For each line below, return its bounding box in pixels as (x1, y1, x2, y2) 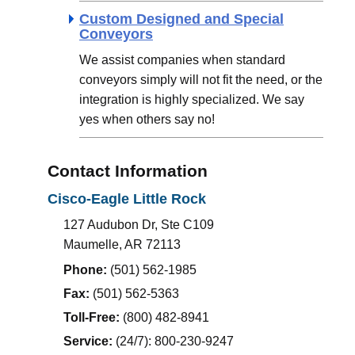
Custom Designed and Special (79, 11, 284, 28)
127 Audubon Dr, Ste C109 (63, 218, 214, 232)
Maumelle (63, 238, 119, 252)
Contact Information (48, 162, 208, 181)
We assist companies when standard (79, 53, 285, 67)
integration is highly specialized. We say (79, 93, 304, 107)
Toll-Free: (63, 311, 123, 325)
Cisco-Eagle (48, 191, 129, 208)
